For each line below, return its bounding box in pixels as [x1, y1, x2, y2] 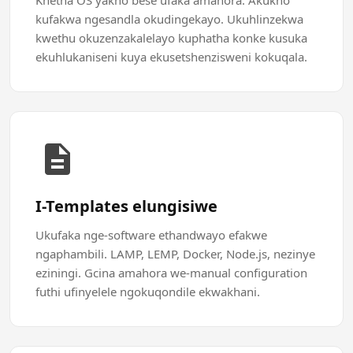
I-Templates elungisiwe [35, 195, 217, 217]
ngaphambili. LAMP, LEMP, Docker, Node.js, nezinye [35, 246, 315, 262]
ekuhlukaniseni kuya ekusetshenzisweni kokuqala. [35, 49, 307, 65]
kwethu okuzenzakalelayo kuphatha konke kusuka [35, 30, 307, 46]
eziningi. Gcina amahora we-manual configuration [35, 265, 307, 281]
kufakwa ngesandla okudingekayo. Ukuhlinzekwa [35, 11, 303, 27]
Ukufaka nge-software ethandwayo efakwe [35, 227, 267, 243]
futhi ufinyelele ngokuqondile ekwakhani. [35, 284, 260, 299]
